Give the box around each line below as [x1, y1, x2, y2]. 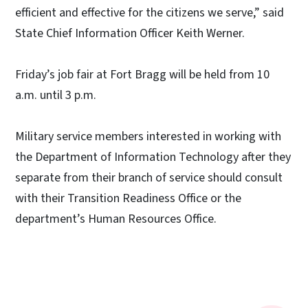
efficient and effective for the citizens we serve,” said [15, 3, 284, 21]
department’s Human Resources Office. [15, 210, 217, 228]
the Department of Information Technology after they [15, 148, 291, 166]
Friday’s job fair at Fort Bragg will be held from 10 [15, 65, 269, 83]
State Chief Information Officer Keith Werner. [15, 24, 245, 42]
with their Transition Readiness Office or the [15, 189, 241, 207]
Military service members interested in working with [15, 127, 281, 145]
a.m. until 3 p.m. [15, 86, 99, 104]
